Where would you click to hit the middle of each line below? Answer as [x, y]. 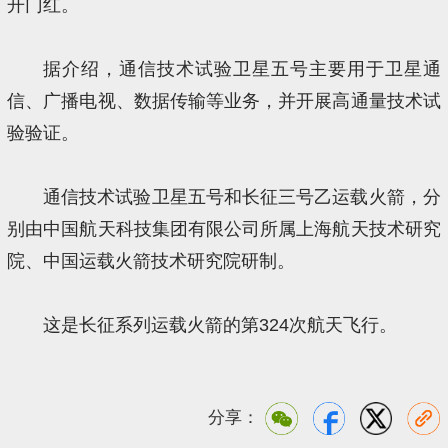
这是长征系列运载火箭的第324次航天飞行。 [219, 324]
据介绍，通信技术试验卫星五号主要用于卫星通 [241, 68]
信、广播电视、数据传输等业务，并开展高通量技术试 [224, 100]
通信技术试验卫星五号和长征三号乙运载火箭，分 [241, 196]
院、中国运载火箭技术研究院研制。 [151, 260]
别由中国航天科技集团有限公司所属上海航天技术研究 [224, 228]
